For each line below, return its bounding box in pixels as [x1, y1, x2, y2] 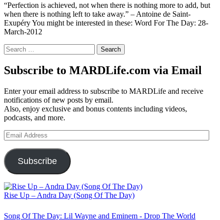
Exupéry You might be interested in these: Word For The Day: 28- [4, 18, 208, 27]
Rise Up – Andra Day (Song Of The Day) [4, 191, 135, 200]
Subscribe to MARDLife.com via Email [4, 64, 202, 77]
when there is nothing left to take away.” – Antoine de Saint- [4, 9, 191, 18]
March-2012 [4, 27, 42, 36]
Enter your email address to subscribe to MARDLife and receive [4, 87, 203, 96]
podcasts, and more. [4, 113, 65, 122]
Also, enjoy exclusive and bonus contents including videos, [4, 105, 187, 113]
